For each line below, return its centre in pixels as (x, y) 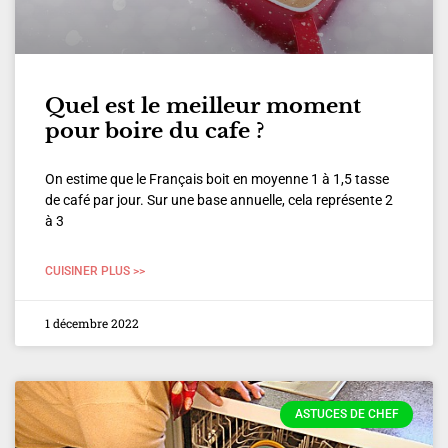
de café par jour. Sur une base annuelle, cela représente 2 (219, 200)
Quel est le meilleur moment (203, 106)
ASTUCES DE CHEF (346, 414)
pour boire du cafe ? (154, 131)
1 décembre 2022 (92, 323)
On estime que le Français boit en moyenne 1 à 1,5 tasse (217, 179)
